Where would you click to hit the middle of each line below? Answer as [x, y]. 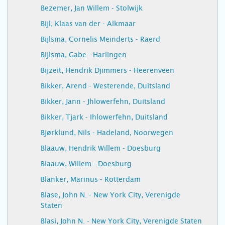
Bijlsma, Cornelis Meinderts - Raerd [100, 39]
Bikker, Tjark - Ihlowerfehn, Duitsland [104, 117]
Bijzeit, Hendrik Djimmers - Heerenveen [107, 70]
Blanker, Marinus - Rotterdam [91, 179]
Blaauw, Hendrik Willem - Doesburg [101, 148]
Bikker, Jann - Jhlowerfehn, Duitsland [103, 101]
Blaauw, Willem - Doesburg [86, 164]
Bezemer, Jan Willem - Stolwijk [92, 8]
